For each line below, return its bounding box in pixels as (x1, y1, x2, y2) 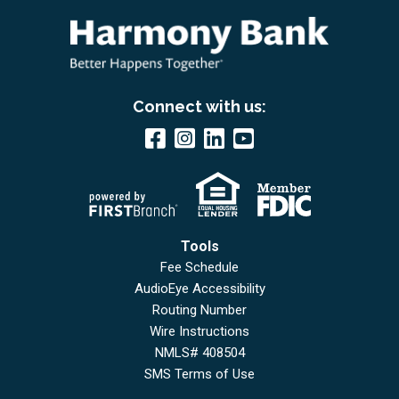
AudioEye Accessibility (134, 281, 265, 297)
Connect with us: (133, 97, 266, 117)
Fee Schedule (160, 259, 239, 276)
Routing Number (152, 302, 247, 319)
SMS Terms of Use (144, 366, 255, 383)
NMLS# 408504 (154, 345, 245, 362)
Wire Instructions (150, 323, 249, 340)
